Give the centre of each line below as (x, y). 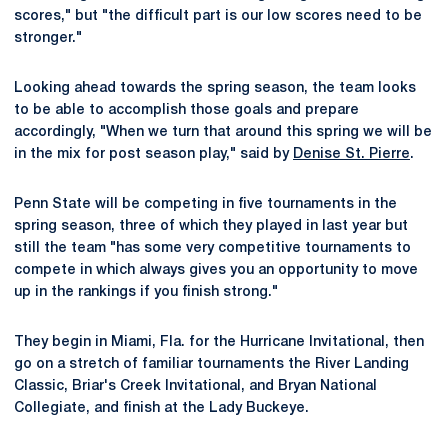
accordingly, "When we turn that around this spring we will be (223, 132)
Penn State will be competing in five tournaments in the (205, 204)
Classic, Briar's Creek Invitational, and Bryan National (195, 386)
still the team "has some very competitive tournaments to (212, 248)
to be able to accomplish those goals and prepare (186, 110)
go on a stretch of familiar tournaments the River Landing (211, 364)
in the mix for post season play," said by (153, 154)
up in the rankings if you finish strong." (146, 292)
